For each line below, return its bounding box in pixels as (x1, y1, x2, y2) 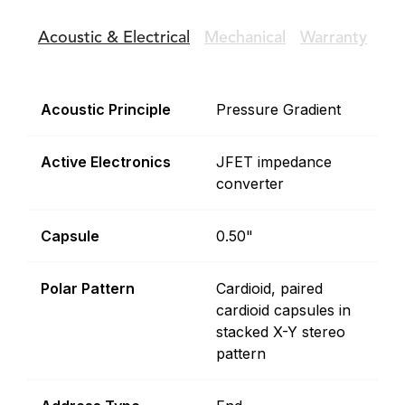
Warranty (300, 30, 367, 46)
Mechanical (204, 30, 286, 46)
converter (216, 174, 284, 193)
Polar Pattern (41, 279, 135, 297)
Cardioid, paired (216, 279, 323, 297)
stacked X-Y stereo (216, 323, 345, 341)
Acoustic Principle (41, 100, 171, 118)
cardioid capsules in (216, 301, 351, 319)
